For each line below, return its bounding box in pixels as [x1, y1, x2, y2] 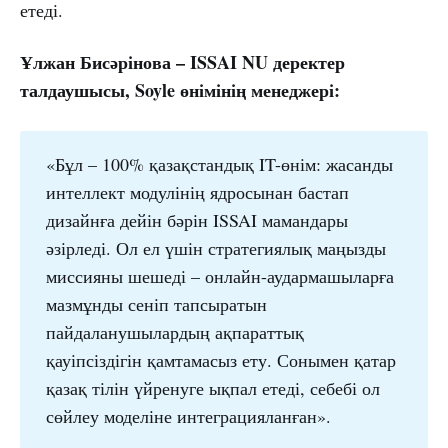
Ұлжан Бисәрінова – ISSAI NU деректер [20, 49, 345, 76]
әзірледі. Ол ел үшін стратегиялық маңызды [45, 236, 386, 261]
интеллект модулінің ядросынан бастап [45, 180, 349, 205]
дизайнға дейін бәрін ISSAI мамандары [45, 208, 348, 233]
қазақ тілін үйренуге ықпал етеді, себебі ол [45, 376, 380, 401]
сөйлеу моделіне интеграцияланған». [45, 404, 331, 429]
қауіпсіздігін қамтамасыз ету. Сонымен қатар [45, 348, 396, 373]
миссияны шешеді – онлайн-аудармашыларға [45, 264, 394, 289]
